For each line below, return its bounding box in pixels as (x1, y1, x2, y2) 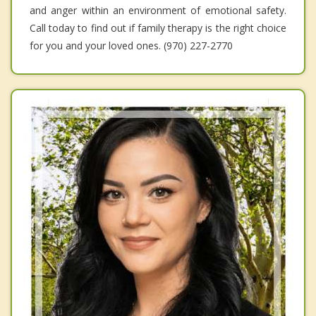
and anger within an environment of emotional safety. (30, 4, 286, 18)
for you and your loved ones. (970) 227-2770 (30, 39, 233, 53)
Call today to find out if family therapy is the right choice (30, 21, 286, 35)
